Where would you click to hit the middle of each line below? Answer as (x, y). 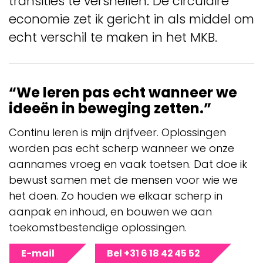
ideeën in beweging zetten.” (110, 108)
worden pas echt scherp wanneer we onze (122, 148)
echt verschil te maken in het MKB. (113, 37)
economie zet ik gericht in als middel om (131, 19)
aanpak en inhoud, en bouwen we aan (110, 211)
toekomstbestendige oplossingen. (98, 227)
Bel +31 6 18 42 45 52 (153, 253)
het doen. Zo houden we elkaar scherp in (116, 195)
